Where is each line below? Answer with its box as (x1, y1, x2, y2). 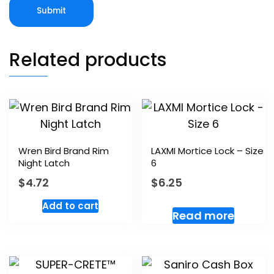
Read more (172, 207, 235, 223)
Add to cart (42, 199, 99, 212)
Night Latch (18, 157, 70, 170)
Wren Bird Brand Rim (18, 144, 109, 158)
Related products (9, 47, 166, 73)
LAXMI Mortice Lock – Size (151, 144, 264, 158)
